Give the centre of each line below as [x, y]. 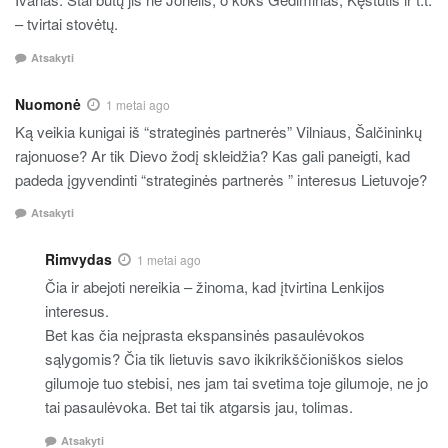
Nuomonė [48, 103]
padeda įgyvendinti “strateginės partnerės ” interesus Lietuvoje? [221, 179]
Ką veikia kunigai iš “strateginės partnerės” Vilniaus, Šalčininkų [218, 131]
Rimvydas [78, 259]
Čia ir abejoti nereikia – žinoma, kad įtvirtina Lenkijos [215, 287]
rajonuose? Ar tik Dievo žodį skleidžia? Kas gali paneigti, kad [212, 155]
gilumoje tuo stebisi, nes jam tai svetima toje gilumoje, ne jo [236, 383]
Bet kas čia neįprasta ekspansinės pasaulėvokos [205, 335]
